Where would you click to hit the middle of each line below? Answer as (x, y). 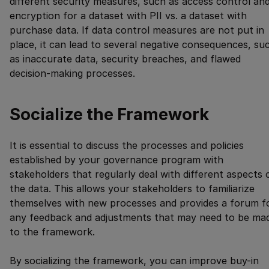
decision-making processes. (72, 73)
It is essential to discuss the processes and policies (127, 145)
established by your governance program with (116, 159)
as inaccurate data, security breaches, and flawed (125, 59)
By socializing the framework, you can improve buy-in (134, 260)
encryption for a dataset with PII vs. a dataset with (128, 15)
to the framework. (52, 231)
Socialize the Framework (109, 114)
